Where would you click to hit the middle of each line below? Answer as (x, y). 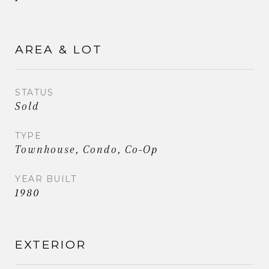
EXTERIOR (51, 244)
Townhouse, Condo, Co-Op (86, 149)
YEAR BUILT (46, 179)
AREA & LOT (59, 49)
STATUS (34, 92)
